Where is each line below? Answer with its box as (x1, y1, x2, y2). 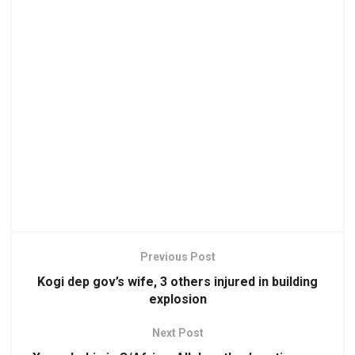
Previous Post (139, 250, 216, 263)
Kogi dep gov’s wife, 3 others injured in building (37, 273, 318, 289)
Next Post (151, 326, 204, 339)
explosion (148, 291, 207, 307)
